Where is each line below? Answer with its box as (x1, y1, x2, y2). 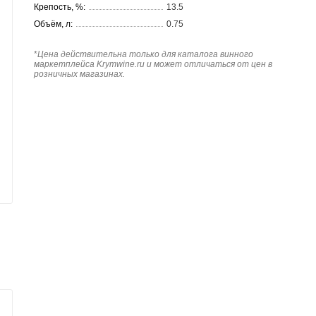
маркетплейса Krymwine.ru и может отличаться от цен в (34, 59, 272, 69)
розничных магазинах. (34, 68, 125, 79)
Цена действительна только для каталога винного (37, 49, 253, 59)
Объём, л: (34, 18, 73, 29)
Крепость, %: (34, 1, 85, 12)
